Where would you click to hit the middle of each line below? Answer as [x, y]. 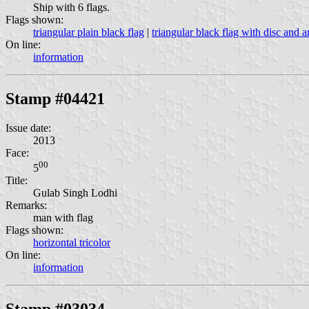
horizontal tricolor [72, 243]
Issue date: [28, 128]
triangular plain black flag [89, 32]
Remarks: [26, 206]
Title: [17, 181]
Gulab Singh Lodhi [75, 193]
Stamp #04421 [55, 98]
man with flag [63, 218]
